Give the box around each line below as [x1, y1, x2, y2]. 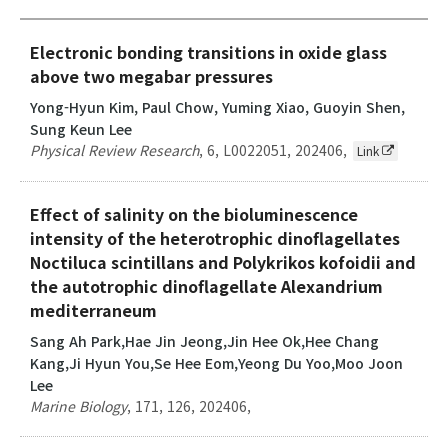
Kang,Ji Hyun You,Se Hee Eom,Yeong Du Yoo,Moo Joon [30, 352, 403, 373]
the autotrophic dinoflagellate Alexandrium [30, 273, 383, 298]
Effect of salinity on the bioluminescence [30, 201, 358, 226]
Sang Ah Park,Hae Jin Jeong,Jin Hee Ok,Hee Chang [30, 330, 379, 351]
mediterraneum [30, 297, 157, 322]
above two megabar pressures [30, 63, 273, 88]
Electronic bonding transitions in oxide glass [30, 39, 387, 64]
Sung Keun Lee [30, 118, 132, 139]
